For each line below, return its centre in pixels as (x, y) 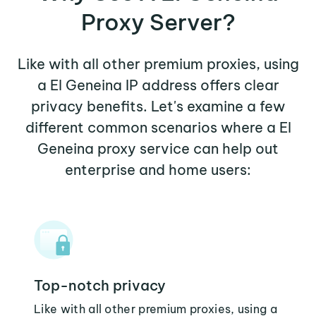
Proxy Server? (158, 22)
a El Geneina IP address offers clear (158, 85)
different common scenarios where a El (158, 127)
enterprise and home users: (158, 170)
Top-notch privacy (100, 285)
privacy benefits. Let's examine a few (158, 106)
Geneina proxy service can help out (158, 148)
